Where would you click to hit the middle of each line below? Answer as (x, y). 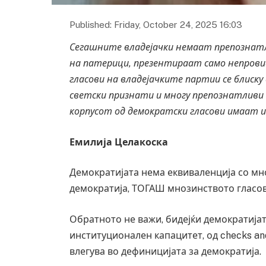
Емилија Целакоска (119, 142)
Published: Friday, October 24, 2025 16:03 (156, 24)
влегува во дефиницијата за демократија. (166, 251)
